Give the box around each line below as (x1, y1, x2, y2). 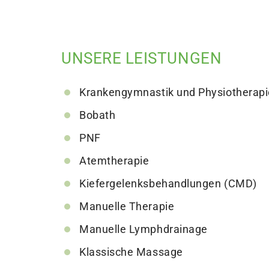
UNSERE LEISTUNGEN (61, 49, 222, 68)
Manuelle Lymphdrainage (79, 223, 208, 236)
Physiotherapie (61, 31, 138, 44)
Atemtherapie (79, 154, 150, 168)
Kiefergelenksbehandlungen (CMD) (79, 177, 257, 190)
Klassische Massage (79, 246, 183, 259)
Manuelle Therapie (79, 200, 175, 213)
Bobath (79, 109, 116, 122)
